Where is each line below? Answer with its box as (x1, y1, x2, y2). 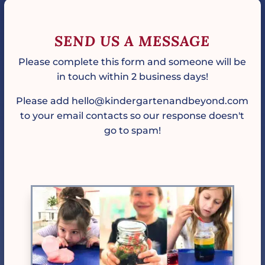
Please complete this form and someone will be (18, 56, 247, 68)
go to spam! (104, 125, 161, 137)
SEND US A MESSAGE (54, 32, 211, 51)
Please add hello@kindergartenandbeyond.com (16, 95, 249, 107)
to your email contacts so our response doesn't (20, 110, 245, 122)
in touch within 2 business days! (56, 71, 208, 83)
